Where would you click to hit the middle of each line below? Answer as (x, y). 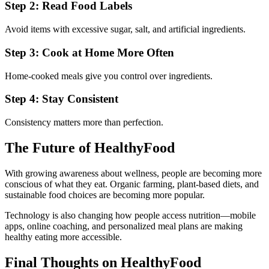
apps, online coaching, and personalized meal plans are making (124, 226)
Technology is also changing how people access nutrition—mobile (130, 215)
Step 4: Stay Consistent (62, 99)
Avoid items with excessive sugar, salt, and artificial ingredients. (125, 29)
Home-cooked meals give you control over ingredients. (109, 76)
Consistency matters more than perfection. (84, 122)
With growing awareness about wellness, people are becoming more (133, 173)
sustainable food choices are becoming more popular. (105, 195)
